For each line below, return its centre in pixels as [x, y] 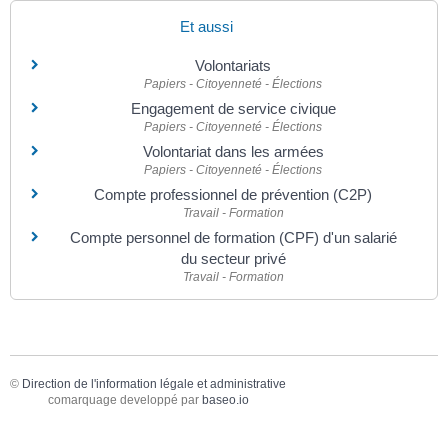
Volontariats [233, 65]
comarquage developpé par [124, 400]
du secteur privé [233, 258]
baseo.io [225, 400]
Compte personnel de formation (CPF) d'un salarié [233, 237]
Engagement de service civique [233, 108]
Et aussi [206, 26]
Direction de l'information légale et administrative [154, 384]
